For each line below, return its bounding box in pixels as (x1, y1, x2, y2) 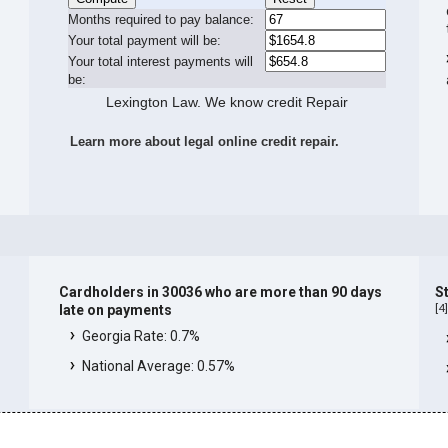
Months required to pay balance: (68, 11, 255, 27)
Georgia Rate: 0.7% (81, 328, 200, 345)
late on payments (58, 302, 172, 319)
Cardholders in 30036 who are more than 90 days (58, 284, 382, 301)
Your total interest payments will (68, 53, 254, 69)
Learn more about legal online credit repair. (70, 133, 340, 149)
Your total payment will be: (68, 32, 222, 48)
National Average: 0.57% (81, 358, 235, 375)
